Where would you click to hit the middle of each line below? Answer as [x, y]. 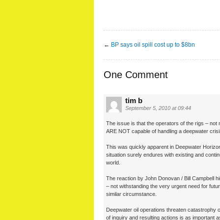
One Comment [136, 74]
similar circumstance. [131, 194]
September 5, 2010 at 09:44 [158, 108]
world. [113, 162]
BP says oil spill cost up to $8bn [153, 44]
